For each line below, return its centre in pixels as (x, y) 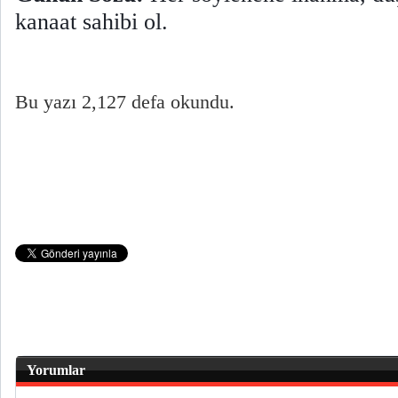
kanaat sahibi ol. (95, 22)
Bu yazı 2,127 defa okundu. (125, 102)
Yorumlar (56, 370)
